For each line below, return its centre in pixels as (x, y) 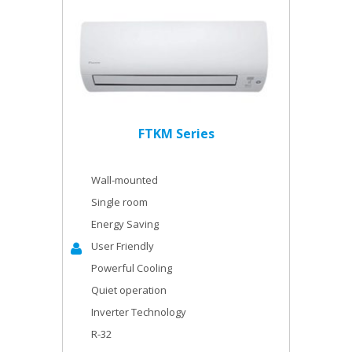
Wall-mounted (125, 180)
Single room (119, 202)
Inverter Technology (139, 312)
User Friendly (123, 246)
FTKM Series (176, 134)
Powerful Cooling (132, 268)
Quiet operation (129, 290)
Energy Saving (125, 224)
